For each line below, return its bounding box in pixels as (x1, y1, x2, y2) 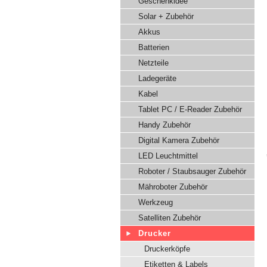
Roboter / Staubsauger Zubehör (138, 167, 246, 176)
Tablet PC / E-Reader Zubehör (138, 105, 242, 114)
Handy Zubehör (138, 120, 191, 129)
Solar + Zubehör (138, 12, 194, 21)
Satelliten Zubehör (138, 213, 201, 222)
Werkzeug (138, 198, 173, 207)
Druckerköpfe (144, 244, 190, 253)
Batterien (138, 43, 169, 52)
